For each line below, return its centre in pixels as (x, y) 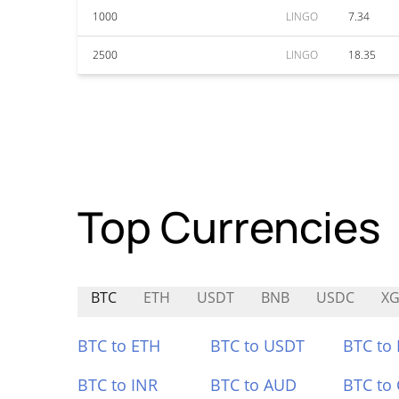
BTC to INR (118, 385)
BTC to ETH (119, 346)
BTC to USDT (257, 346)
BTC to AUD (253, 385)
